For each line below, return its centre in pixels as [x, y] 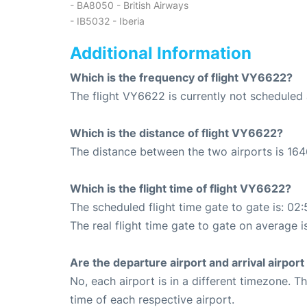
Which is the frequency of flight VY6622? [181, 78]
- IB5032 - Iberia [107, 21]
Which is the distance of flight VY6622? [176, 133]
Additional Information [161, 53]
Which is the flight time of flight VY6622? [181, 189]
